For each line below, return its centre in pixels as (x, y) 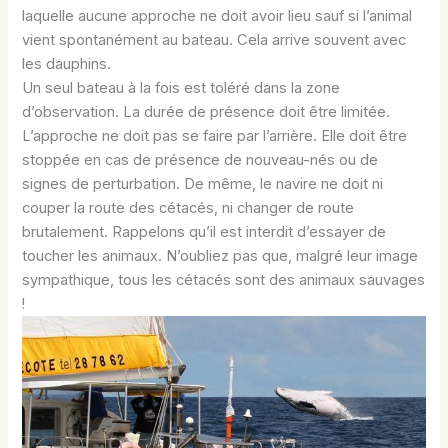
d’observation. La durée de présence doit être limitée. (206, 111)
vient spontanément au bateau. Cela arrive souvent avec (214, 39)
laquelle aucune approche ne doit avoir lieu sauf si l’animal (217, 15)
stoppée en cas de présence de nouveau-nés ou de (200, 159)
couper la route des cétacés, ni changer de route (188, 207)
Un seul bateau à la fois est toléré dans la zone (181, 87)
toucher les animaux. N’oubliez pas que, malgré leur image (220, 255)
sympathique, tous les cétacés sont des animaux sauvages (224, 279)
